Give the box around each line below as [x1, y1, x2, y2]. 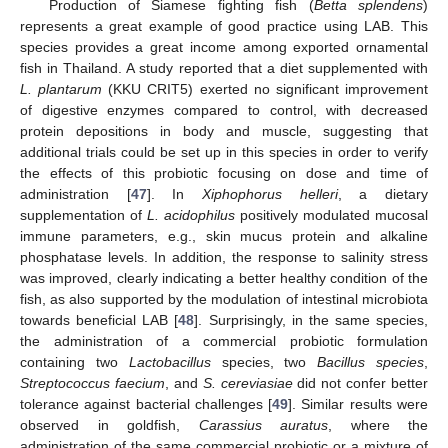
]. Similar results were [288, 395, 429, 412]
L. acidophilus [147, 206, 235, 223]
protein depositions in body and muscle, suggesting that [20, 122, 428, 139]
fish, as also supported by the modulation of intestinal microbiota [20, 290, 428, 307]
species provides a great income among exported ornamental [20, 38, 428, 55]
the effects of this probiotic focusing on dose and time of [20, 164, 428, 181]
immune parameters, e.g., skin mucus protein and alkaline [20, 227, 428, 244]
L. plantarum [20, 80, 103, 97]
